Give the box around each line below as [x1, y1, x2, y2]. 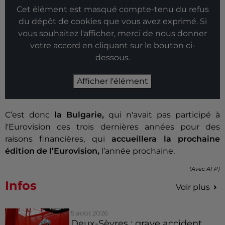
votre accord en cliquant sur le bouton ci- [30, 41, 195, 51]
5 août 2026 [70, 209, 108, 217]
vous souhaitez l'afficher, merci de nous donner [18, 29, 207, 39]
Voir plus [176, 182, 210, 192]
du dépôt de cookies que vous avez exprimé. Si [18, 17, 207, 27]
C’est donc [5, 110, 54, 120]
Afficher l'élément [77, 76, 148, 86]
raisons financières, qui [5, 134, 112, 144]
